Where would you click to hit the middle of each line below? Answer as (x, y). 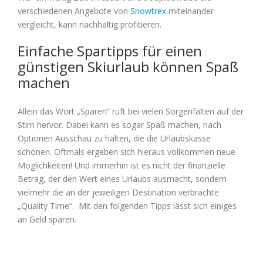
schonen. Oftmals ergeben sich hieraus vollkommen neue (127, 152)
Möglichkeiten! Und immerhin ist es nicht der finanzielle (122, 166)
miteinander (190, 11)
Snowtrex (148, 11)
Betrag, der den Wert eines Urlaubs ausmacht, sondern (122, 179)
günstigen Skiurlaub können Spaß (128, 67)
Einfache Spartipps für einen (110, 51)
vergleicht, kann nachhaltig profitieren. (90, 25)
